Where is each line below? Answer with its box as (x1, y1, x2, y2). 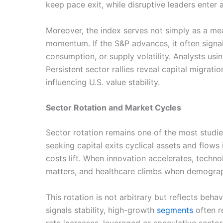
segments (157, 205, 193, 215)
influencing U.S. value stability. (46, 77, 160, 87)
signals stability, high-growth (46, 205, 157, 215)
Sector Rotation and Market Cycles (46, 103, 181, 113)
